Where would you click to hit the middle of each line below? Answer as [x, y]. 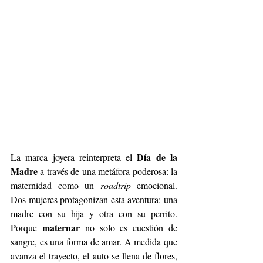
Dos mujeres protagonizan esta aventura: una [94, 199]
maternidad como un [55, 185]
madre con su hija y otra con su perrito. [94, 213]
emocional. [154, 185]
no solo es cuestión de [129, 227]
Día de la [157, 157]
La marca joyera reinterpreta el [74, 157]
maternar [61, 227]
